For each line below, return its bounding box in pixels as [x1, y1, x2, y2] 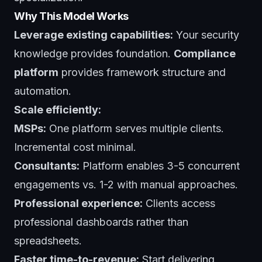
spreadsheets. [14, 234, 82, 247]
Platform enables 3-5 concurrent [80, 159, 240, 172]
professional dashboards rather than [14, 215, 188, 228]
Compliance [174, 47, 236, 60]
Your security [173, 28, 239, 41]
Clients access [143, 196, 215, 209]
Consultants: [14, 159, 80, 172]
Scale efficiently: [14, 103, 101, 116]
